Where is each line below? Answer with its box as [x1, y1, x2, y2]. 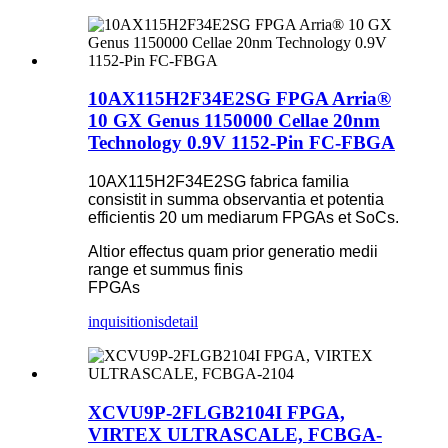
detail [164, 313, 198, 331]
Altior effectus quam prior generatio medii [88, 243, 378, 261]
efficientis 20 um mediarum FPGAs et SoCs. [88, 209, 399, 227]
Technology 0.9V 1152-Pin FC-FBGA [88, 132, 395, 154]
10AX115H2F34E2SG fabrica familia [88, 173, 349, 191]
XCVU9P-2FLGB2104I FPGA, [88, 401, 345, 423]
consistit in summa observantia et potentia [88, 191, 384, 209]
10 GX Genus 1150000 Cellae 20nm [88, 110, 380, 132]
